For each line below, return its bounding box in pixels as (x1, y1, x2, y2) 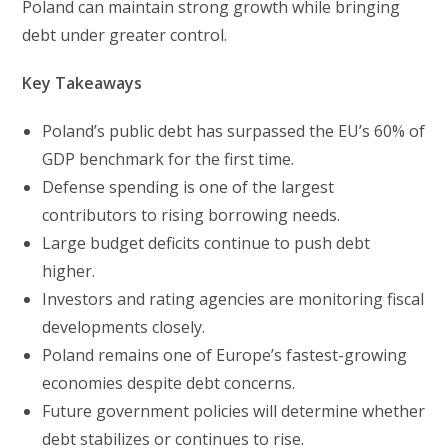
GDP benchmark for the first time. (42, 148, 295, 171)
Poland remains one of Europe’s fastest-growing (42, 344, 408, 367)
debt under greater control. (22, 24, 228, 47)
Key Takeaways (22, 72, 143, 95)
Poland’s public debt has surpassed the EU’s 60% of (42, 120, 426, 143)
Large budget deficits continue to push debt (42, 232, 371, 255)
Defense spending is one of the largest (42, 176, 335, 199)
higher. (42, 260, 96, 283)
